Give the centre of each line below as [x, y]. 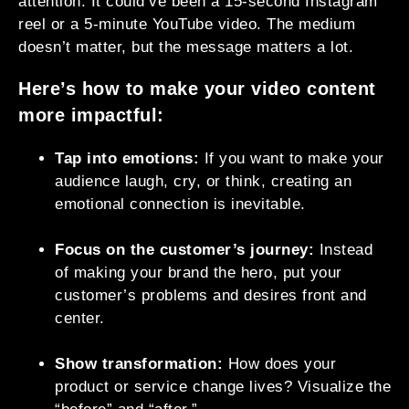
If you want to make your [294, 159]
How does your [282, 364]
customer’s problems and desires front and [211, 296]
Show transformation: [142, 364]
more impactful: [91, 115]
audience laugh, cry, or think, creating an [203, 182]
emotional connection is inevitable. [180, 204]
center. [80, 319]
